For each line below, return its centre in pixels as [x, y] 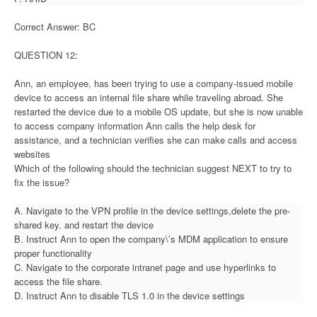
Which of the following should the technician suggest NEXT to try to [153, 168]
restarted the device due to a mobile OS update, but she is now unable [158, 111]
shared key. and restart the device [84, 224]
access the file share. [58, 281]
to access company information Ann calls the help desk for [135, 125]
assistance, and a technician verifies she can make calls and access [156, 139]
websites [32, 154]
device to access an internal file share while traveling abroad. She [149, 97]
